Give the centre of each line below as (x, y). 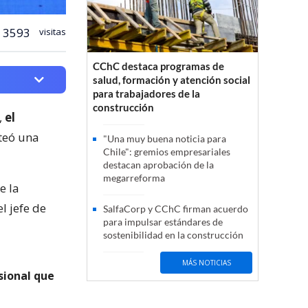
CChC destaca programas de (158, 66)
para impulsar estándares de (163, 222)
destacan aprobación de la (158, 165)
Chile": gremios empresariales (167, 152)
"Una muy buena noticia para (165, 139)
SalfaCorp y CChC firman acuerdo (176, 209)
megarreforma (134, 178)
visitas (52, 31)
